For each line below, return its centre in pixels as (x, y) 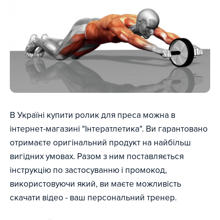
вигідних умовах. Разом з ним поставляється (97, 156)
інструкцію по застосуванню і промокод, (88, 170)
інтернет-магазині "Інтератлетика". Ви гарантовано (109, 129)
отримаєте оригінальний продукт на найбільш (100, 142)
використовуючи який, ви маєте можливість (96, 184)
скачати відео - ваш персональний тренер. (93, 197)
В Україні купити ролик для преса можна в (93, 115)
